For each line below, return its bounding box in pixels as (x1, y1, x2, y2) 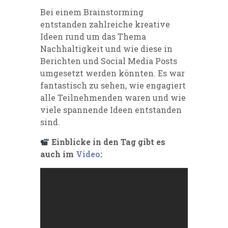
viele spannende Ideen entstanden (40, 104, 182, 115)
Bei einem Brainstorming (40, 6, 144, 17)
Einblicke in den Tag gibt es (51, 136, 166, 147)
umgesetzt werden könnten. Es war (40, 67, 185, 78)
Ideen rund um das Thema (40, 31, 146, 42)
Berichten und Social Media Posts (40, 55, 177, 66)
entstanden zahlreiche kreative (40, 18, 170, 30)
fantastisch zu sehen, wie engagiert (40, 79, 186, 91)
